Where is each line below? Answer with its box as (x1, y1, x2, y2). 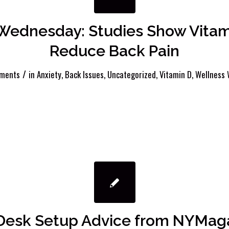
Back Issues (65, 67, 104, 81)
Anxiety (37, 67, 61, 81)
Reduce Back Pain (50, 41, 179, 60)
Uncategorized (107, 67, 156, 81)
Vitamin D (159, 67, 192, 81)
